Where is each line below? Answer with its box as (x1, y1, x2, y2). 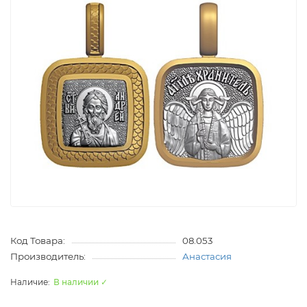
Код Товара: (10, 235, 65, 247)
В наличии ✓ (53, 277, 108, 288)
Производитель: (10, 251, 86, 262)
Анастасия (182, 251, 232, 262)
